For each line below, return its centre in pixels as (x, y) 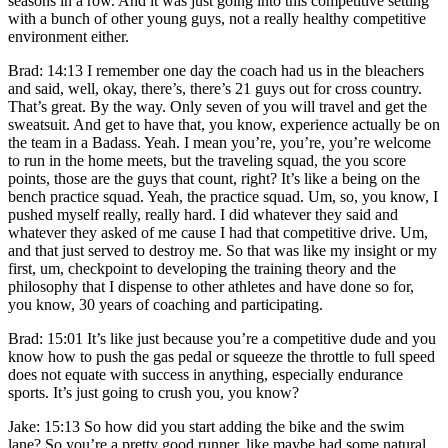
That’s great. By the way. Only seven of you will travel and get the (217, 106)
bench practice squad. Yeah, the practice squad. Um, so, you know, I (223, 196)
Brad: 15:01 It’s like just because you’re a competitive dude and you (222, 338)
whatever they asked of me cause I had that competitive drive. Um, (218, 232)
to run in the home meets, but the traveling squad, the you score (207, 160)
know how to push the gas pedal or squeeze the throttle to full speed (221, 356)
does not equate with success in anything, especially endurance (205, 374)
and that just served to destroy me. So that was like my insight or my (222, 250)
